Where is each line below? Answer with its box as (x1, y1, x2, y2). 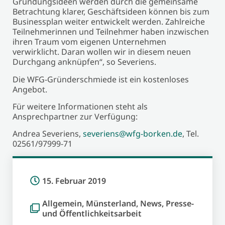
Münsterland (86, 197, 136, 209)
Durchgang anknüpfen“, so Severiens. (13, 56, 156, 68)
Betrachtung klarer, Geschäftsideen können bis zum (13, 6, 209, 18)
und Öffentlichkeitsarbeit (42, 207, 142, 219)
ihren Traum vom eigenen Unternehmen (13, 36, 166, 48)
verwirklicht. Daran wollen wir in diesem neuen (13, 46, 191, 58)
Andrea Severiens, (13, 128, 83, 140)
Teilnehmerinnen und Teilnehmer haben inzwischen (13, 26, 209, 38)
